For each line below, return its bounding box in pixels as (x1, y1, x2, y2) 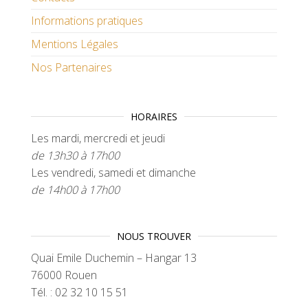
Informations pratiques (31, 13, 143, 29)
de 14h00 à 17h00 (31, 182, 120, 198)
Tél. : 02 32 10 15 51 (31, 285, 128, 300)
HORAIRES (131, 110, 177, 124)
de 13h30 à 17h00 (31, 148, 120, 164)
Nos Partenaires (31, 60, 112, 76)
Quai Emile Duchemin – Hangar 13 (31, 250, 197, 266)
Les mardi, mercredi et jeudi (31, 131, 165, 146)
